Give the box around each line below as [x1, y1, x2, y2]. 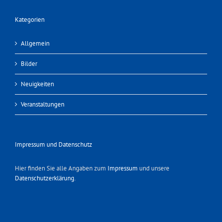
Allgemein [21, 39, 50, 48]
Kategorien [15, 15, 45, 24]
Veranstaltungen [21, 100, 64, 109]
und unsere [138, 164, 169, 173]
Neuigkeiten [21, 80, 54, 89]
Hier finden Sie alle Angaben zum [15, 164, 108, 173]
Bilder [21, 59, 37, 68]
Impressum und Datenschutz [15, 140, 92, 149]
